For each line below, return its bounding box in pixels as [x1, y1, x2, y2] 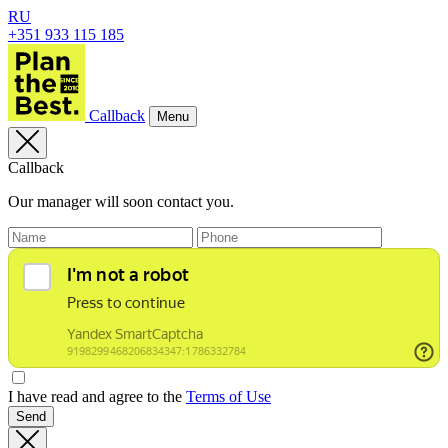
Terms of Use [186, 388, 271, 405]
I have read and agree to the [8, 388, 186, 405]
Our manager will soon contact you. [8, 193, 234, 210]
